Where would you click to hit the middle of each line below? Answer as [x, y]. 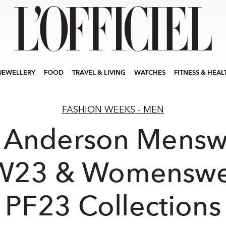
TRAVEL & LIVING [99, 72]
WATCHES [150, 72]
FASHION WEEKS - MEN [113, 109]
